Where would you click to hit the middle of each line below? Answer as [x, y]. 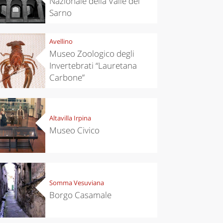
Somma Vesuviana [76, 183]
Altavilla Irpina [70, 118]
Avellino [61, 42]
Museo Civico [74, 130]
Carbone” [67, 78]
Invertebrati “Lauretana [93, 66]
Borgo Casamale [80, 195]
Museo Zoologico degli [92, 54]
